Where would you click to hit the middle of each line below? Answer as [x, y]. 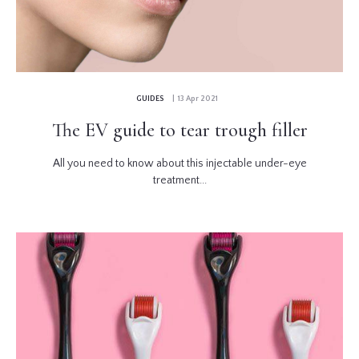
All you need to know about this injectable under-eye [179, 163]
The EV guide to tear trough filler [179, 130]
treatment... [179, 180]
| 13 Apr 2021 [194, 99]
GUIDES [150, 99]
